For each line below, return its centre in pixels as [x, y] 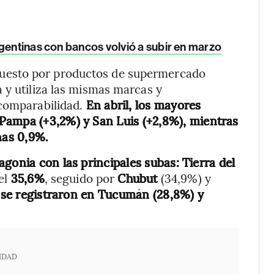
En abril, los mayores [142, 105]
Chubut [139, 178]
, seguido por [81, 178]
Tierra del [209, 162]
